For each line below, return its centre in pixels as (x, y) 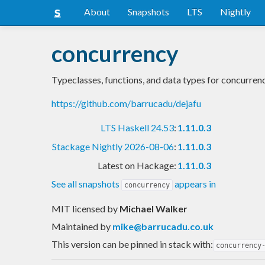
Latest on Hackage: (137, 165)
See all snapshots (86, 183)
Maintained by (82, 226)
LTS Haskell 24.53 (137, 127)
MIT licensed (79, 208)
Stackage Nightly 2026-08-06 (113, 146)
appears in (194, 183)
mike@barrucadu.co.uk (163, 226)
